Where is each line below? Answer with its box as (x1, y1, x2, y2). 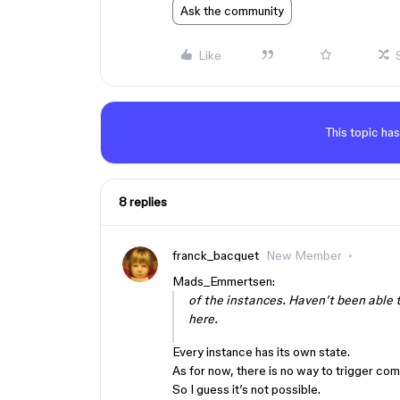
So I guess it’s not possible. (172, 382, 321, 396)
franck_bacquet (172, 248, 259, 262)
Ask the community (180, 4, 284, 18)
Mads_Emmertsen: (172, 274, 275, 288)
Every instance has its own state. (172, 345, 350, 359)
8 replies (119, 195, 167, 209)
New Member (266, 248, 342, 262)
